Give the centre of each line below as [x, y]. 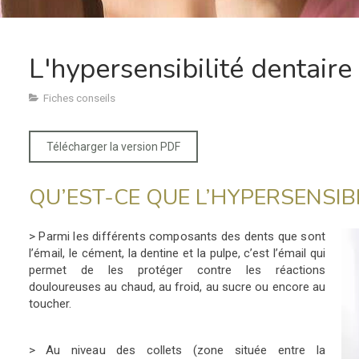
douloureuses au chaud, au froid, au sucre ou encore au [177, 287]
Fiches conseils [79, 97]
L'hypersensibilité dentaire [190, 69]
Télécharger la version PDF [113, 147]
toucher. [50, 304]
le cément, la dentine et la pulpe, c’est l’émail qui [198, 253]
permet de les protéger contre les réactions [177, 270]
